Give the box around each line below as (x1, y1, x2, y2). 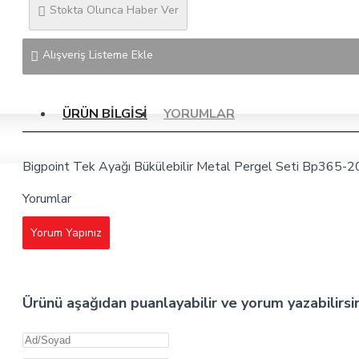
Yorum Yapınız (30, 225, 102, 241)
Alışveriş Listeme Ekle (42, 47, 153, 63)
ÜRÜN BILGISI (63, 105, 147, 123)
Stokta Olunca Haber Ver (50, 2, 179, 18)
